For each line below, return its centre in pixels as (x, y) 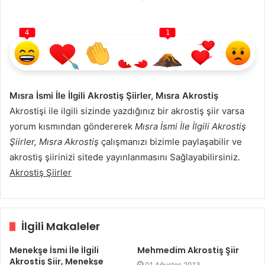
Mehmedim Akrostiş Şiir (188, 251)
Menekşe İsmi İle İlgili (54, 251)
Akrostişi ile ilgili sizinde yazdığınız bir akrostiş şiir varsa (127, 111)
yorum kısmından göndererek (72, 127)
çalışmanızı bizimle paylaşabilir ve (170, 142)
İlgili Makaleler (61, 227)
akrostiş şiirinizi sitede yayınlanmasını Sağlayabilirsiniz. (125, 157)
